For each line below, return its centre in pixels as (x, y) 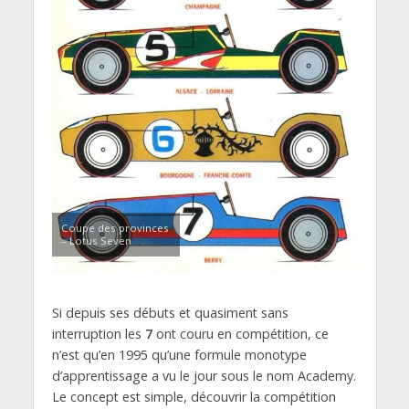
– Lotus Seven (96, 241)
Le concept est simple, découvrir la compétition (194, 397)
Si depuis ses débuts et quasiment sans (170, 313)
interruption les (98, 334)
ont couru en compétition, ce (240, 334)
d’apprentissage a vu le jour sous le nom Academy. (204, 376)
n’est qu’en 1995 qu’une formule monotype (179, 355)
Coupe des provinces (115, 228)
